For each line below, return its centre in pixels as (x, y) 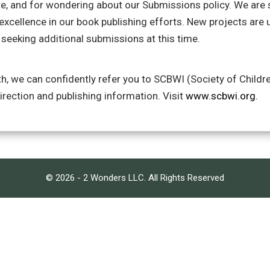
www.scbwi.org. (221, 96)
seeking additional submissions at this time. (101, 39)
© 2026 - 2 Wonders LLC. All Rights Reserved (135, 178)
